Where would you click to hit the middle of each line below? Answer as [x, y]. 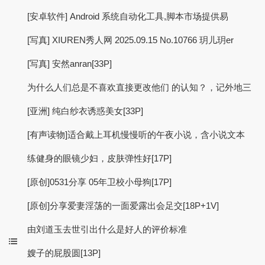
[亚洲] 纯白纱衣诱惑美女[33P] [85, 111]
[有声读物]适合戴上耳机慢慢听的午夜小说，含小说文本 [136, 135]
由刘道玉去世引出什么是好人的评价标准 [107, 229]
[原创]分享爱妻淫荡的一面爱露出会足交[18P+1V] [123, 206]
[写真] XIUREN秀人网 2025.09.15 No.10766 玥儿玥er [130, 40]
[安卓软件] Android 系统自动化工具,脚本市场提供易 [128, 16]
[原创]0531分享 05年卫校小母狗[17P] [99, 182]
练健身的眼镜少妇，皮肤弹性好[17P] [99, 158]
